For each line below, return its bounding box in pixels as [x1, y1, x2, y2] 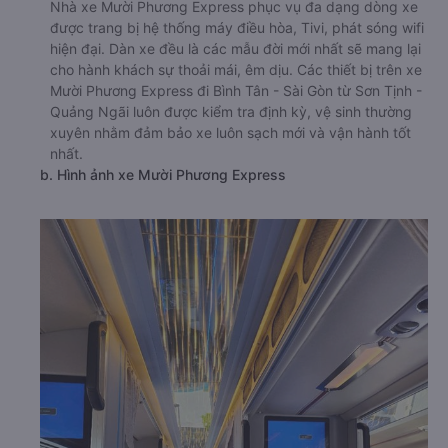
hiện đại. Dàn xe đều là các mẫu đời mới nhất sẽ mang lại [50, 39, 421, 57]
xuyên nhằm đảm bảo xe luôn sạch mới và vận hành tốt [50, 123, 411, 141]
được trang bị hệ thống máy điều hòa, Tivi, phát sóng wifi [50, 18, 424, 36]
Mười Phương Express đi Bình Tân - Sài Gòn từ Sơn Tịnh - [50, 81, 422, 99]
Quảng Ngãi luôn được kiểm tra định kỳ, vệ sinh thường [50, 102, 412, 120]
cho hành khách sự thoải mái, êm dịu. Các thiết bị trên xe [50, 60, 422, 78]
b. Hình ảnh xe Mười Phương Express [40, 165, 286, 183]
